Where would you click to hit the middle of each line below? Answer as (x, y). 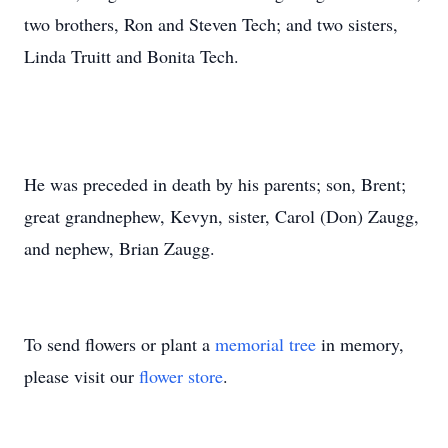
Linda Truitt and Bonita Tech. (131, 56)
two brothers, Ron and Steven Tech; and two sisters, (211, 24)
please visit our (81, 376)
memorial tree (265, 344)
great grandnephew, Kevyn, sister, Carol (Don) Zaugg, (221, 216)
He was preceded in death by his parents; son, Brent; (215, 184)
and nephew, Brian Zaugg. (119, 248)
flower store (181, 376)
